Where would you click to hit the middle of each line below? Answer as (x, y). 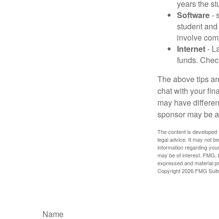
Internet (191, 48)
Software (193, 15)
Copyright (170, 170)
